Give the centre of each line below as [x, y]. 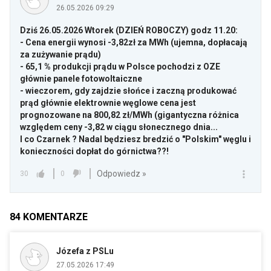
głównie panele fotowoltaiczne [81, 79]
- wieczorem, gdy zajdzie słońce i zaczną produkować [128, 91]
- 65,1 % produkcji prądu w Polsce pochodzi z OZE [120, 67]
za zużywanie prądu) [60, 55]
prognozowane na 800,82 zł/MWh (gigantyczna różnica [129, 115]
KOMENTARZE [55, 217]
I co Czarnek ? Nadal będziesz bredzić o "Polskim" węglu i [135, 139]
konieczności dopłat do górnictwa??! [94, 152]
